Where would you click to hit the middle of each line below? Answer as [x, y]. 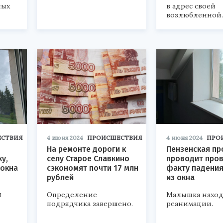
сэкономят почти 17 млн [93, 168]
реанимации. [190, 204]
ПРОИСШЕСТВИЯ [115, 138]
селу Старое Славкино [88, 159]
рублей [60, 178]
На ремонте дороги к [86, 149]
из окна [180, 178]
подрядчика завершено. [90, 204]
